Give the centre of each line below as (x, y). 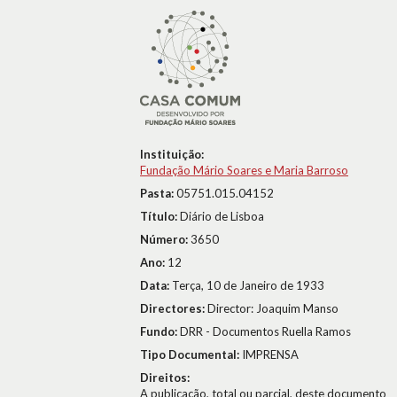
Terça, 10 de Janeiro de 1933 (248, 285)
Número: (165, 239)
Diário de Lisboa (222, 216)
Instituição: (172, 154)
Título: (160, 216)
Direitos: (165, 378)
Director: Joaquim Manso (273, 308)
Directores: (174, 308)
